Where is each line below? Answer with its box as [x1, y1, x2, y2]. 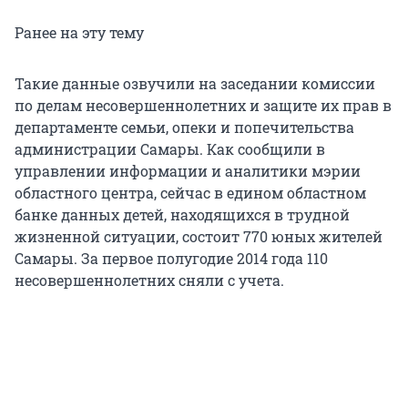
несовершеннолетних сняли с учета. [15, 270, 284, 291]
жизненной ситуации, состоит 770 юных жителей [15, 227, 382, 247]
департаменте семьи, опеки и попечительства [15, 117, 354, 138]
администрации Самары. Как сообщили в [15, 139, 325, 159]
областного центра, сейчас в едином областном [15, 183, 366, 203]
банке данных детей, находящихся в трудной [15, 205, 350, 225]
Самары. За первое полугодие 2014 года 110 [15, 249, 328, 269]
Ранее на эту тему [15, 23, 144, 43]
